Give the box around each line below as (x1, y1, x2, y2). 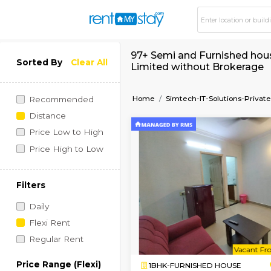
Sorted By (19, 67, 74, 79)
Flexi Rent (33, 256, 82, 268)
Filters (19, 212, 54, 224)
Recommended (33, 111, 110, 123)
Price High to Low (33, 169, 122, 181)
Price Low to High (33, 149, 122, 162)
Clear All (83, 67, 127, 79)
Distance (33, 130, 77, 142)
